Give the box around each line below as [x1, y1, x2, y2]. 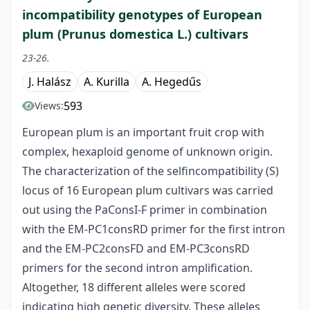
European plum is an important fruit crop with [22, 125, 264, 140]
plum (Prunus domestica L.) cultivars [22, 26, 248, 43]
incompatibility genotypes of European [22, 6, 262, 24]
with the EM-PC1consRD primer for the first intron [22, 221, 285, 237]
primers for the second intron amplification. [22, 260, 253, 276]
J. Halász [28, 74, 71, 90]
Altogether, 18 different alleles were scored [22, 280, 246, 295]
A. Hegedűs [142, 74, 201, 90]
